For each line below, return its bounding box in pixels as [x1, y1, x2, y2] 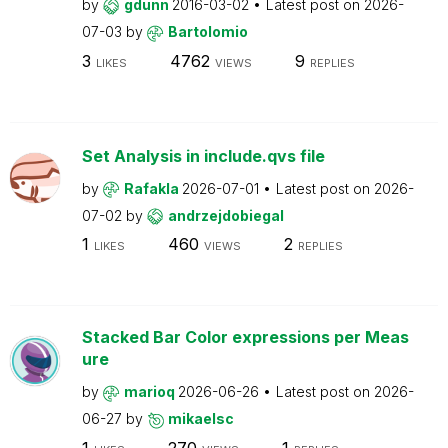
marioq [123, 383, 178, 400]
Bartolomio [167, 23, 248, 40]
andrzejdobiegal [167, 206, 284, 224]
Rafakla [123, 179, 182, 197]
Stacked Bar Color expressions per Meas [81, 327, 409, 347]
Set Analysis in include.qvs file [81, 145, 325, 166]
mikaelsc [167, 410, 234, 427]
